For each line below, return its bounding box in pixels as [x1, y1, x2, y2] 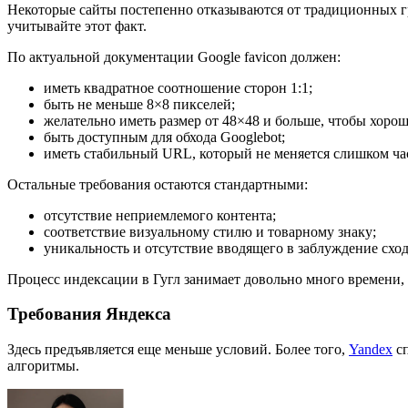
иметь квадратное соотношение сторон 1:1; [44, 79, 312, 96]
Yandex [349, 342, 393, 358]
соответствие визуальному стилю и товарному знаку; [44, 223, 376, 240]
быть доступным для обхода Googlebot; [44, 128, 285, 145]
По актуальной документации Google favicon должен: [7, 48, 341, 65]
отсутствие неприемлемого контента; [44, 207, 276, 223]
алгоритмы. [7, 358, 79, 374]
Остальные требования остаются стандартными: [7, 176, 308, 192]
